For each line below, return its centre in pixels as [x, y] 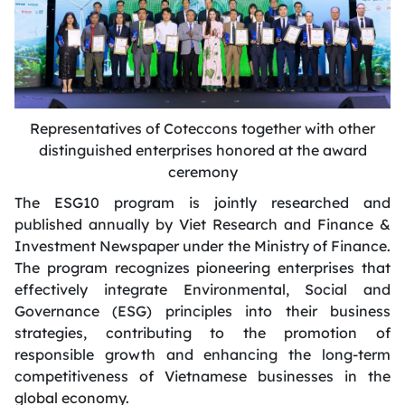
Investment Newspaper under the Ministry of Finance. [202, 245]
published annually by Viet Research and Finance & [202, 224]
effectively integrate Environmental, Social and [202, 289]
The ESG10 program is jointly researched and [202, 202]
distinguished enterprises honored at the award [202, 150]
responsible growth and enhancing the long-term [202, 354]
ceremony [202, 171]
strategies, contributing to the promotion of [202, 332]
